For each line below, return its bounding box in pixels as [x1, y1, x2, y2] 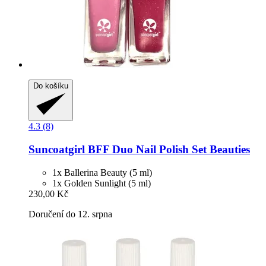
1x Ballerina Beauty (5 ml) [52, 167, 152, 178]
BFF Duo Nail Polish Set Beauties [85, 143, 250, 156]
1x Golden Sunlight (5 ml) [52, 178, 151, 188]
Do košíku [33, 81, 68, 91]
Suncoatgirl [28, 143, 85, 156]
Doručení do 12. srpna [28, 208, 112, 219]
